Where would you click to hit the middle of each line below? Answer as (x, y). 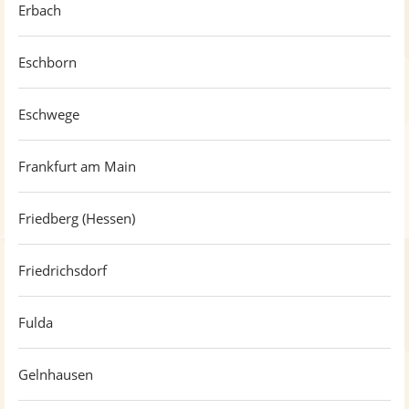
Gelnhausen (56, 374)
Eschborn (47, 62)
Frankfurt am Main (77, 166)
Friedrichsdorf (63, 270)
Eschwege (49, 114)
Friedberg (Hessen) (77, 218)
